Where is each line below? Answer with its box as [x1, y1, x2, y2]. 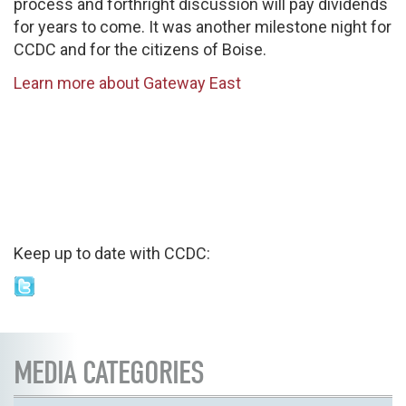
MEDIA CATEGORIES [14, 353, 204, 391]
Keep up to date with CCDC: [14, 243, 210, 263]
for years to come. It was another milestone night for [14, 16, 391, 36]
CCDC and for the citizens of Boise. [14, 39, 266, 59]
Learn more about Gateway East [14, 73, 241, 92]
